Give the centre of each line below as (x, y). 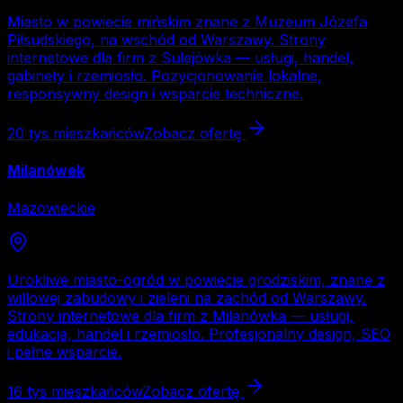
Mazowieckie (51, 207)
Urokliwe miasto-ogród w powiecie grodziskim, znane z (196, 279)
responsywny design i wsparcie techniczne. (155, 94)
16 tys (27, 391)
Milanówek (46, 170)
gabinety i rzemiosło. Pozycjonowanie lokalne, (165, 76)
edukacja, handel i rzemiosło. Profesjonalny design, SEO (199, 333)
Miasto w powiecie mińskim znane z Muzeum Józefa (187, 22)
